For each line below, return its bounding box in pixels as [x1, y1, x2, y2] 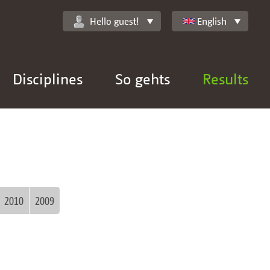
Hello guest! [90, 14, 139, 27]
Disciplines [13, 69, 83, 88]
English [197, 14, 227, 27]
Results [202, 69, 248, 88]
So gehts [115, 69, 170, 88]
